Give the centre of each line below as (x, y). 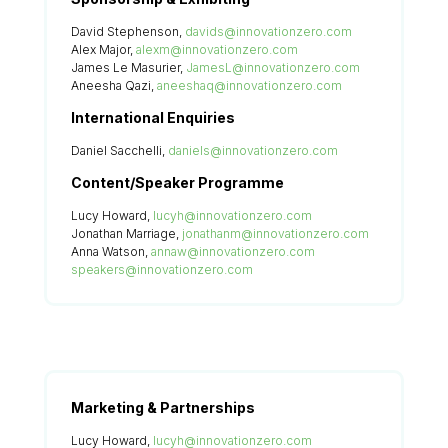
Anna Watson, (111, 251)
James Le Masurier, (128, 67)
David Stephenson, (128, 31)
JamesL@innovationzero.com (273, 67)
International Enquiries (153, 117)
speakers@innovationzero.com (162, 269)
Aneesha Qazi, (114, 85)
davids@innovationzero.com (268, 31)
